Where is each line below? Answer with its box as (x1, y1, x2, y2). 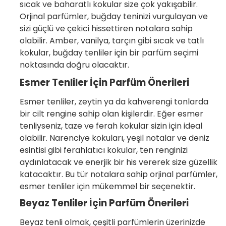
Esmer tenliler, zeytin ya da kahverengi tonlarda (20, 95, 208, 107)
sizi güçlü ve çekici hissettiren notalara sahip (20, 22, 193, 34)
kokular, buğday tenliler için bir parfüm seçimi (20, 46, 198, 59)
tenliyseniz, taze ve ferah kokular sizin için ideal (20, 120, 202, 132)
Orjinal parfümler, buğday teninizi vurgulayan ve (20, 10, 208, 22)
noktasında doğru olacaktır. (20, 59, 129, 71)
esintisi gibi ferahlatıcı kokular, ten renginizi (20, 144, 188, 156)
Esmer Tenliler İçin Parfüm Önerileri (20, 75, 189, 89)
